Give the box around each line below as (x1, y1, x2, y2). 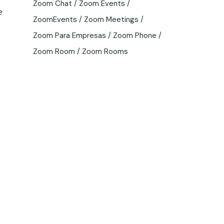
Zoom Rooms (82, 46, 128, 56)
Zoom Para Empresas (33, 30, 106, 40)
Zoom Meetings (84, 14, 138, 24)
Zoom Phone (113, 30, 156, 40)
